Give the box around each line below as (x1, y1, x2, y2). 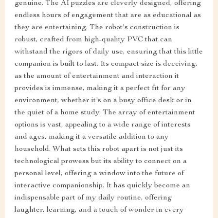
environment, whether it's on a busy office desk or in (15, 97, 192, 105)
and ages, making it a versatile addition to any (15, 133, 169, 142)
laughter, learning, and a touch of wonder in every (15, 206, 184, 215)
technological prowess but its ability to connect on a (15, 158, 187, 166)
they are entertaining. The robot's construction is (15, 24, 180, 32)
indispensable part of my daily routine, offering (15, 194, 172, 202)
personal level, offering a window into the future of (15, 170, 184, 178)
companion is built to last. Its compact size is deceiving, (15, 60, 198, 69)
